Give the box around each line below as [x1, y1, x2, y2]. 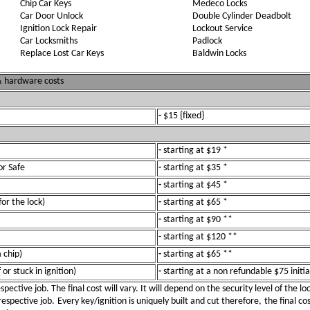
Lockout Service [192, 24, 253, 34]
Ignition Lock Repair [19, 24, 97, 34]
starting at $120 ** [163, 232, 237, 242]
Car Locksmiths [19, 36, 77, 46]
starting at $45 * [163, 180, 228, 190]
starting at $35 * [163, 163, 228, 173]
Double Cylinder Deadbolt [192, 11, 291, 21]
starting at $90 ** [163, 215, 232, 225]
